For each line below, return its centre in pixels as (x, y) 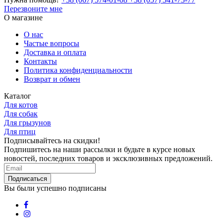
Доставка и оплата (55, 52)
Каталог (18, 96)
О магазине (23, 17)
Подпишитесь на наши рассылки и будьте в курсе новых (100, 149)
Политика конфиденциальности (78, 70)
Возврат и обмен (52, 79)
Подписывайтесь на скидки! (52, 140)
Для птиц (20, 131)
